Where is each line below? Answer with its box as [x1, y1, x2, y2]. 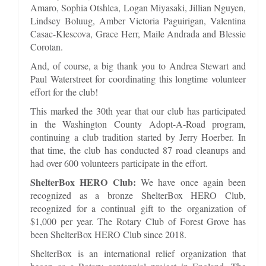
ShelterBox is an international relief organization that [30, 246, 246, 259]
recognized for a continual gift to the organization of [30, 201, 246, 214]
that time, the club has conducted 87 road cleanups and [30, 143, 246, 156]
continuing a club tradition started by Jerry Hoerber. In [30, 130, 246, 143]
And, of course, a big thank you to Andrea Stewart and [30, 59, 246, 72]
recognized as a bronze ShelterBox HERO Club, [30, 188, 246, 201]
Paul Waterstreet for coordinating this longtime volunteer [30, 72, 246, 85]
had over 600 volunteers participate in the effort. [30, 156, 208, 169]
